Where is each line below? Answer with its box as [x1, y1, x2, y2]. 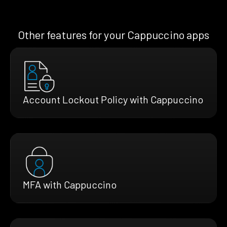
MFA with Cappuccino [23, 178, 117, 191]
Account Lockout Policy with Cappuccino [23, 93, 203, 105]
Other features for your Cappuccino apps [17, 27, 210, 41]
